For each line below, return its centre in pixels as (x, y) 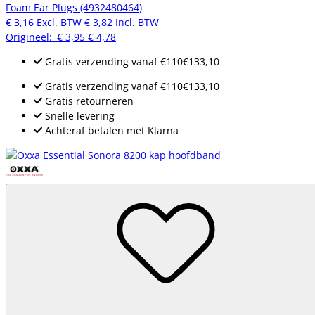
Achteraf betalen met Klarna (110, 130)
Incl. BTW (137, 22)
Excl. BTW (59, 22)
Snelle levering (78, 115)
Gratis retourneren (88, 101)
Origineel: (31, 37)
